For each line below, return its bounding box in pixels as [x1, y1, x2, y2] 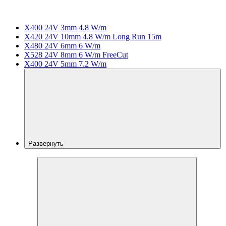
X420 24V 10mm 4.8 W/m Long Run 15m [24, 32, 161, 41]
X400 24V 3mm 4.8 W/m [24, 23, 106, 32]
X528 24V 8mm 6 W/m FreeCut [24, 50, 128, 59]
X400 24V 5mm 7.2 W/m [24, 59, 106, 68]
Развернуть [28, 139, 66, 147]
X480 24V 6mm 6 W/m [24, 41, 100, 50]
